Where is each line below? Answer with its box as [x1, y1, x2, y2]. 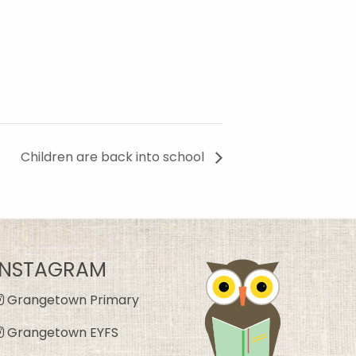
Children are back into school [21, 147, 207, 166]
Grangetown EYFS [3, 323, 118, 342]
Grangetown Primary [3, 290, 139, 309]
